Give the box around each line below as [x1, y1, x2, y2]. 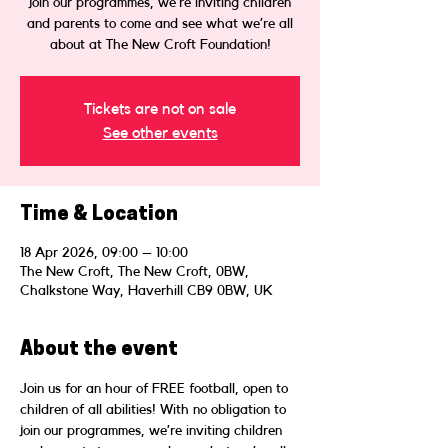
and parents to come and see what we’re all [27, 16, 293, 31]
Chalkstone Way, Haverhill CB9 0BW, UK [20, 283, 273, 298]
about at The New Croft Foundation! [49, 37, 271, 52]
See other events [102, 124, 218, 141]
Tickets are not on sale [84, 100, 236, 117]
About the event [20, 339, 178, 360]
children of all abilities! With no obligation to [20, 402, 290, 417]
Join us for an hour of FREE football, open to [20, 381, 292, 396]
